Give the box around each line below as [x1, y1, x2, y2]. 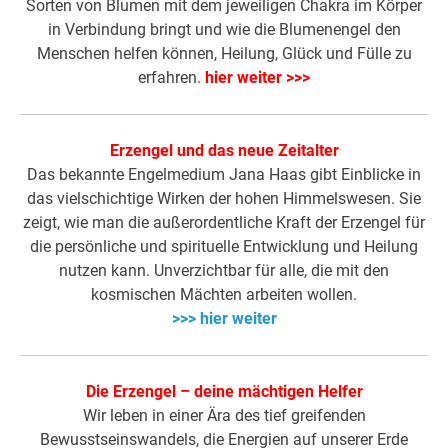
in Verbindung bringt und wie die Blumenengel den [47, 20, 401, 40]
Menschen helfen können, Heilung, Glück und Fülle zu [36, 44, 412, 64]
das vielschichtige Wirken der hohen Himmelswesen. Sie [27, 189, 421, 209]
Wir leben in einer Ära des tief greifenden [82, 406, 366, 426]
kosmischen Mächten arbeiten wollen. [91, 285, 357, 305]
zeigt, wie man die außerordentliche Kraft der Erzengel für [23, 213, 425, 233]
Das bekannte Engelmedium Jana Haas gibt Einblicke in [27, 165, 421, 185]
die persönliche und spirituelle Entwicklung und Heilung [30, 237, 418, 257]
